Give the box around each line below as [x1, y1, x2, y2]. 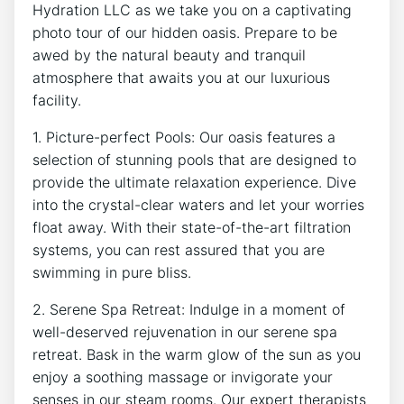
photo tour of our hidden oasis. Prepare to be [32, 23, 337, 42]
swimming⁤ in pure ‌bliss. [32, 263, 191, 282]
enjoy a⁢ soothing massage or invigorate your [32, 368, 333, 387]
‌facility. [32, 91, 81, 110]
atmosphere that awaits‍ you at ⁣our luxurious [32, 69, 330, 87]
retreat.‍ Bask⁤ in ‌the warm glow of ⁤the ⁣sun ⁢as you [32, 345, 361, 364]
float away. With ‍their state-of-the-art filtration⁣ [32, 218, 351, 237]
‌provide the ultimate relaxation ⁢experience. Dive [32, 173, 356, 192]
